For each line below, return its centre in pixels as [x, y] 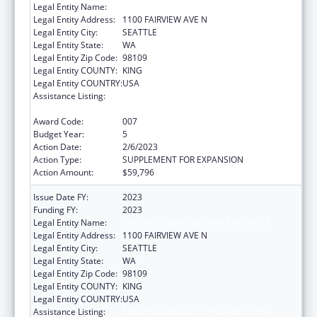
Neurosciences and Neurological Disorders [207, 108]
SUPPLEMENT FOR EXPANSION [183, 159]
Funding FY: [56, 209]
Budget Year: [59, 134]
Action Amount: [63, 172]
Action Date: [57, 146]
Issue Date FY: [61, 197]
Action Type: [57, 159]
